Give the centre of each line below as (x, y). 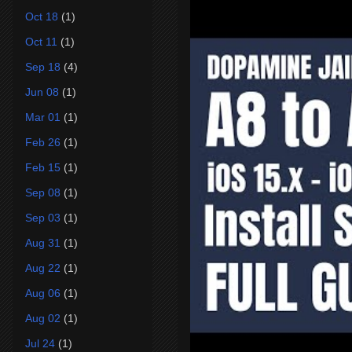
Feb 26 (43, 142)
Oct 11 (41, 41)
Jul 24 (40, 343)
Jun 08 (42, 92)
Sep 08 (43, 192)
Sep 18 (43, 66)
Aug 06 (43, 293)
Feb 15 (43, 167)
